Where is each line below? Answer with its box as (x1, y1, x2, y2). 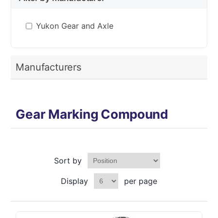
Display (61, 176, 88, 186)
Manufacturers (16, 61, 81, 73)
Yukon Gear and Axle (36, 21, 114, 31)
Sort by (54, 156, 82, 165)
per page (124, 176, 157, 186)
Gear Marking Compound (16, 107, 168, 122)
